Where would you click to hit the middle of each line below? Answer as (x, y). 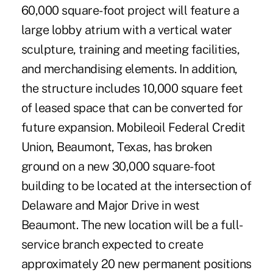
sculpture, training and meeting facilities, (130, 49)
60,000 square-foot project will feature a (130, 10)
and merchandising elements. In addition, (129, 69)
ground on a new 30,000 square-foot (118, 166)
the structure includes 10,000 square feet (132, 88)
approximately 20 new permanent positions (136, 264)
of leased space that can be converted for (132, 108)
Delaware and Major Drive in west (110, 205)
